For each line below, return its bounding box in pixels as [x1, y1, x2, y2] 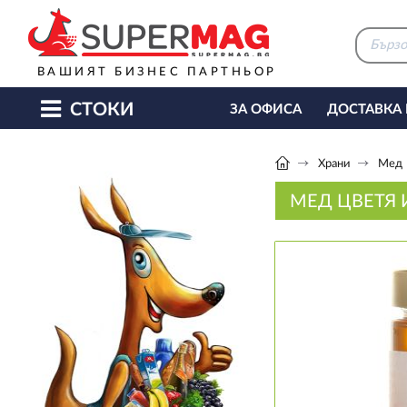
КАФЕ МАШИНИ [229, 144, 340, 158]
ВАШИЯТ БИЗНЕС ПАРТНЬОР [36, 66, 277, 78]
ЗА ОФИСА [229, 103, 302, 116]
